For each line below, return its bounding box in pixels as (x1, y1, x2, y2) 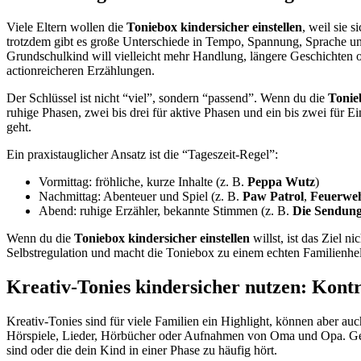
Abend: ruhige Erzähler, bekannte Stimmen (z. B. (39, 204, 293, 218)
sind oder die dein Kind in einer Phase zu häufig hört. (6, 342, 277, 357)
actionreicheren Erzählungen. (6, 64, 155, 78)
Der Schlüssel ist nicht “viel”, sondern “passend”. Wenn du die (6, 91, 328, 106)
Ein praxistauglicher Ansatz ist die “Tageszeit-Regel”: (6, 147, 278, 162)
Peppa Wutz (247, 175, 315, 189)
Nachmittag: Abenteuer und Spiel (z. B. (39, 189, 243, 204)
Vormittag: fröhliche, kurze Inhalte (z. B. (39, 175, 247, 189)
